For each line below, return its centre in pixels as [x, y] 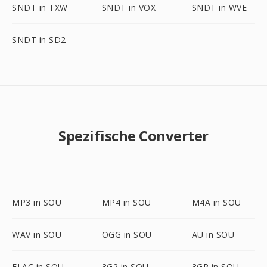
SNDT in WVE [219, 7]
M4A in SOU [216, 202]
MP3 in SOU [37, 202]
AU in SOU [213, 235]
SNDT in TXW [40, 7]
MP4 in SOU [126, 202]
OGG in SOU [127, 235]
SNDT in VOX [129, 7]
